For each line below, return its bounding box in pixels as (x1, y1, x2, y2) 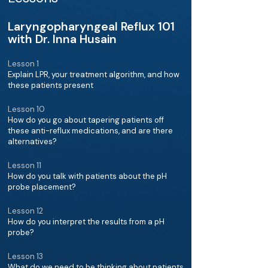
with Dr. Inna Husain (8, 32, 117, 47)
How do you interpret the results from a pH (8, 217, 165, 227)
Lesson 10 (8, 104, 45, 114)
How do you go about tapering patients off (8, 115, 164, 125)
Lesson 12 (8, 206, 43, 216)
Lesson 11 (8, 160, 41, 170)
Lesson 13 (8, 251, 43, 261)
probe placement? (8, 182, 76, 192)
